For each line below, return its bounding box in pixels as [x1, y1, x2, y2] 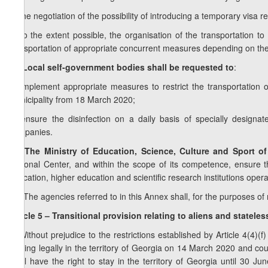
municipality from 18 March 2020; [9, 93, 135, 106]
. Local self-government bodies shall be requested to [17, 61, 234, 74]
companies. [9, 126, 53, 138]
